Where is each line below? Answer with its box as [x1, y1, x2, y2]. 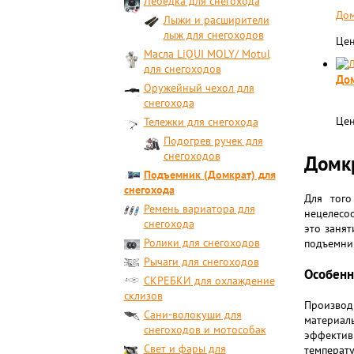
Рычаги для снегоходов [143, 254, 259, 269]
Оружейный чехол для [143, 81, 254, 95]
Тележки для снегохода [143, 115, 258, 129]
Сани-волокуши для [143, 307, 242, 322]
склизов [123, 288, 163, 303]
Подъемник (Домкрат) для [143, 168, 276, 182]
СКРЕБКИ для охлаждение [143, 273, 275, 288]
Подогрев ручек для [163, 134, 263, 148]
